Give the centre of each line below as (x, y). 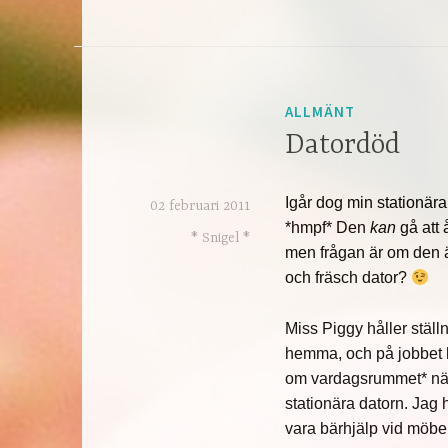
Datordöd (343, 145)
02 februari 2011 (200, 206)
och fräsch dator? (348, 278)
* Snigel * (221, 238)
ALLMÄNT (320, 111)
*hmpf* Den (328, 228)
